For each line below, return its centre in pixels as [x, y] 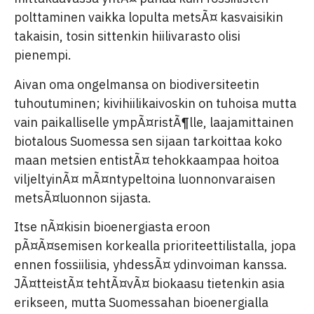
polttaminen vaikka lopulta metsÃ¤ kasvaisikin [149, 18]
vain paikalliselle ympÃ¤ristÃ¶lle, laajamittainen [154, 122]
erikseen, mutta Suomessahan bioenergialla [141, 303]
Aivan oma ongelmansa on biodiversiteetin [137, 84]
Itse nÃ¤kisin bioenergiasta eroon [112, 227]
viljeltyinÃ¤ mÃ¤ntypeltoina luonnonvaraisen [145, 179]
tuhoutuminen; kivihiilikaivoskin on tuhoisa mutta [155, 103]
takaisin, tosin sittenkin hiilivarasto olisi [127, 36]
